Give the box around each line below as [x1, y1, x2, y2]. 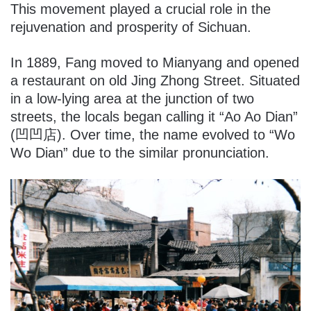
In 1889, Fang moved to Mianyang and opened [10, 55, 299, 71]
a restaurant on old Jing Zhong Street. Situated [10, 73, 300, 89]
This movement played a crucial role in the [10, 1, 271, 17]
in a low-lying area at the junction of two [10, 91, 254, 107]
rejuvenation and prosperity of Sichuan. [10, 19, 251, 35]
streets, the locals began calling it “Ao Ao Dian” [10, 109, 298, 125]
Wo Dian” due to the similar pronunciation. [10, 145, 269, 161]
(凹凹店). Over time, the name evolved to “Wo [10, 127, 295, 143]
